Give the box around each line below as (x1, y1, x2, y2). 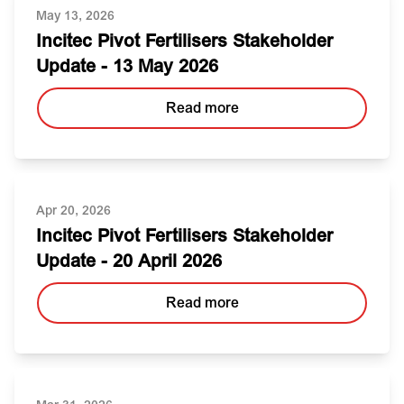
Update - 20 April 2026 (36, 250, 222, 272)
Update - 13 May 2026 (36, 55, 218, 78)
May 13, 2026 (36, 8, 115, 23)
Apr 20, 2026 (36, 203, 111, 218)
